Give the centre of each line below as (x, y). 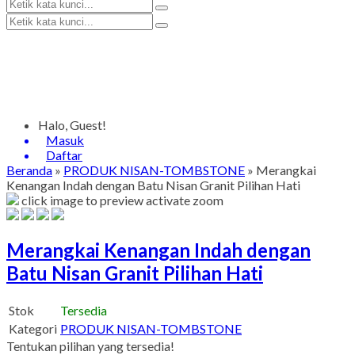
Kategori (33, 328)
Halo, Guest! (72, 125)
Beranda (29, 170)
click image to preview (82, 200)
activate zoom (185, 200)
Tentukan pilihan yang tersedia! (90, 345)
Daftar (64, 155)
